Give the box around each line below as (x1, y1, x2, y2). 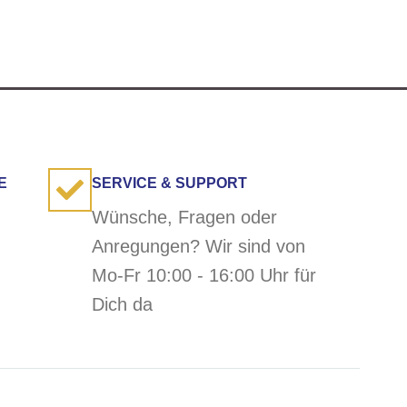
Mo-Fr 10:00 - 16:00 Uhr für (92, 265, 317, 286)
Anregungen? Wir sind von (92, 236, 306, 257)
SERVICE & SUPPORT (92, 175, 248, 192)
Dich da (92, 294, 154, 315)
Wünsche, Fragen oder (92, 207, 278, 228)
